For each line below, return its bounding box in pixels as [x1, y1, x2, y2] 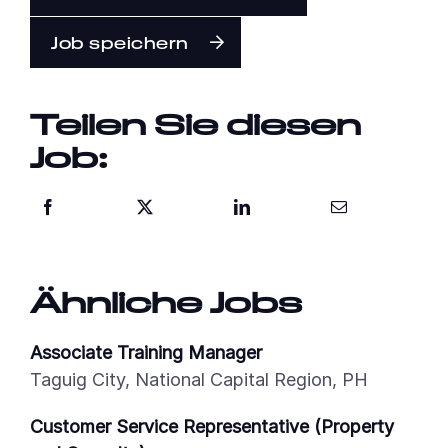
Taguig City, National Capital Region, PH [30, 368, 368, 390]
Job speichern [51, 32, 189, 52]
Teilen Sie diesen [30, 107, 361, 140]
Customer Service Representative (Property [30, 415, 394, 437]
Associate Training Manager [30, 341, 262, 363]
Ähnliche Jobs [30, 285, 302, 318]
